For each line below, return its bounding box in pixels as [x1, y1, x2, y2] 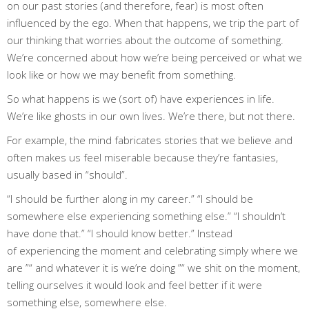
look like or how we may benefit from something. [7, 67, 236, 81]
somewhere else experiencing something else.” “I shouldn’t [7, 208, 286, 223]
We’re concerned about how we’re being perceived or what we [7, 50, 302, 64]
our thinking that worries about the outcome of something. [7, 32, 283, 47]
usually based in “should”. [7, 167, 128, 181]
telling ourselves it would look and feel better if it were [7, 277, 262, 292]
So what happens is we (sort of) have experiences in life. [7, 91, 275, 106]
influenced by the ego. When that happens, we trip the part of [7, 15, 299, 30]
